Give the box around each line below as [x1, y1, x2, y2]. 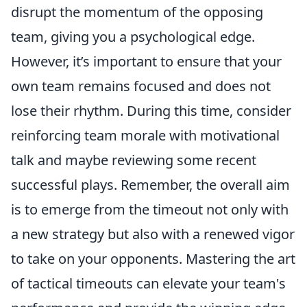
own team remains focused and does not [11, 77, 271, 95]
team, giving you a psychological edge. [11, 27, 255, 46]
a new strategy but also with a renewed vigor [11, 225, 295, 243]
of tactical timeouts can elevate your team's [11, 274, 286, 293]
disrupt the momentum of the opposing [11, 3, 263, 21]
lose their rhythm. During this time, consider [11, 101, 291, 120]
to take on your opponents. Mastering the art [11, 249, 295, 268]
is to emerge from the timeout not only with [11, 200, 288, 219]
